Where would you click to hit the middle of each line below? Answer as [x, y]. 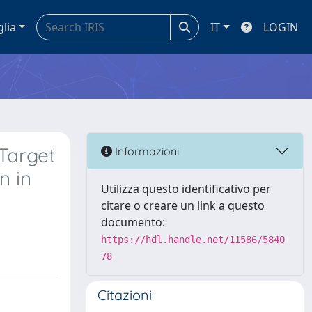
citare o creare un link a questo [183, 205]
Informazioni [146, 151]
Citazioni [125, 295]
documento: [133, 222]
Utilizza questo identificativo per [186, 189]
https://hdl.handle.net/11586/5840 [193, 240]
